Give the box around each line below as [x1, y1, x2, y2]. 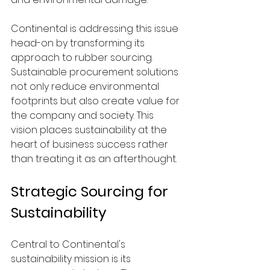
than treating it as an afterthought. [11, 152, 177, 166]
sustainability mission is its [11, 252, 133, 266]
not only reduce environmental [11, 80, 162, 93]
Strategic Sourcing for [11, 181, 172, 201]
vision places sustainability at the [11, 123, 169, 137]
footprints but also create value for [11, 94, 182, 108]
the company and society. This [11, 108, 156, 122]
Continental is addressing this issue [11, 22, 181, 36]
